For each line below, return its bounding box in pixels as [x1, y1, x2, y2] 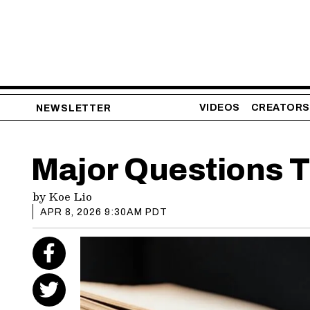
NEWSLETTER [36, 103, 111, 114]
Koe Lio [49, 188, 92, 206]
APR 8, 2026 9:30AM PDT [40, 207, 167, 218]
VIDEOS [199, 102, 240, 113]
